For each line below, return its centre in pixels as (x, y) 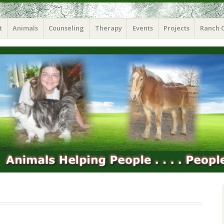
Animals (25, 28)
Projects (176, 28)
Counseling (66, 28)
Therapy (108, 28)
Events (142, 28)
